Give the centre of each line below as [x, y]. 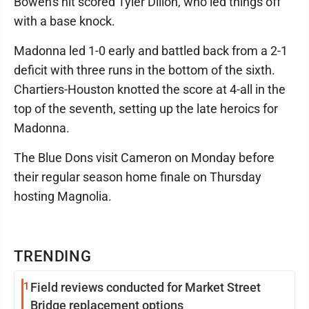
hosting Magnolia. [63, 196]
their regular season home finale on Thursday [138, 177]
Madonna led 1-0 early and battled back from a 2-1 [151, 50]
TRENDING [53, 256]
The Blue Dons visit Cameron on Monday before [144, 157]
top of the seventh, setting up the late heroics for [146, 108]
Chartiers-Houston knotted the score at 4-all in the [150, 89]
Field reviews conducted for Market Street [146, 287]
